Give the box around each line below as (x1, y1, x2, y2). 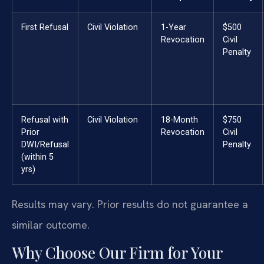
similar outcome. (12, 217, 90, 232)
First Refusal (21, 22, 68, 32)
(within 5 (21, 151, 54, 162)
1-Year (161, 22, 186, 32)
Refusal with (21, 114, 68, 125)
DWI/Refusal (21, 139, 69, 150)
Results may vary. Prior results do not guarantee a (12, 197, 248, 211)
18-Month (161, 114, 198, 125)
